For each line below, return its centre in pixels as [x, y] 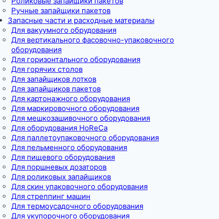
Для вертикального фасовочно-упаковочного [93, 40]
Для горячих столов [47, 69]
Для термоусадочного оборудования [77, 206]
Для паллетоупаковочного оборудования [85, 137]
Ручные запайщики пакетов [61, 10]
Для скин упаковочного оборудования [79, 186]
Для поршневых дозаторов [59, 167]
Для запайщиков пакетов [56, 88]
